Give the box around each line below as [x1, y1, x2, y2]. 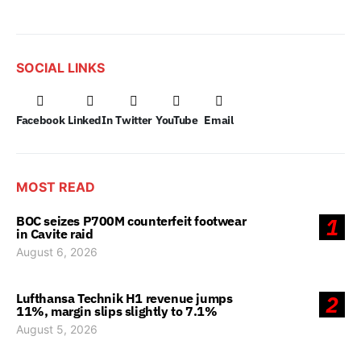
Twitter [115, 113, 152, 127]
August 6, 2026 [16, 245, 98, 259]
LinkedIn [68, 113, 113, 127]
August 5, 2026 [16, 322, 98, 336]
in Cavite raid [16, 226, 93, 242]
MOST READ [16, 179, 95, 195]
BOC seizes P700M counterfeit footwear [16, 213, 247, 229]
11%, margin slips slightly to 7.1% [16, 303, 218, 319]
